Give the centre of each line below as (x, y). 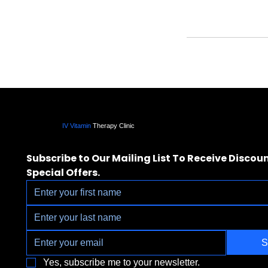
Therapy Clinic (113, 126)
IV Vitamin (77, 126)
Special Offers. (63, 172)
